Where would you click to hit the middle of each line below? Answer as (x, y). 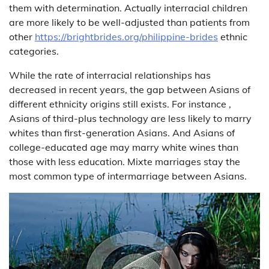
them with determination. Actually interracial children (128, 8)
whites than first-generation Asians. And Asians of (122, 132)
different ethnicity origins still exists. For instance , (120, 104)
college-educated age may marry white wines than (124, 147)
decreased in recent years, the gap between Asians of (130, 89)
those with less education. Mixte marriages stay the (125, 161)
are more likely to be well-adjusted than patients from (129, 22)
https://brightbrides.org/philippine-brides (126, 36)
